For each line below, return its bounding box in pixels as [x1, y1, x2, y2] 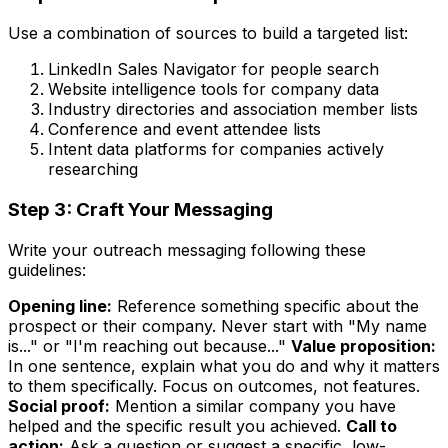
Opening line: [8, 295, 112, 316]
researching [48, 159, 138, 180]
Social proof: [8, 395, 110, 416]
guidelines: [8, 259, 86, 280]
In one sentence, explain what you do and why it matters [8, 355, 440, 376]
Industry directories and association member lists [48, 99, 418, 120]
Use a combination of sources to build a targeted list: [8, 23, 408, 44]
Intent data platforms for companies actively [48, 139, 384, 160]
